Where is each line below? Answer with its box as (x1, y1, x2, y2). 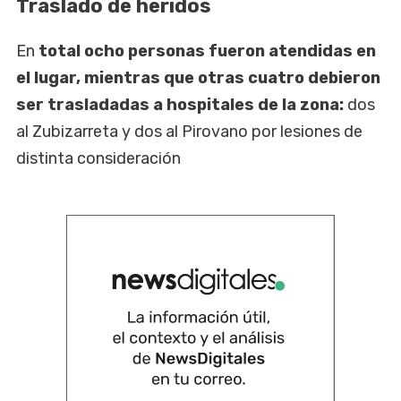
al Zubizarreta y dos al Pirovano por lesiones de (16, 122, 363, 142)
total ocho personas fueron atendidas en (38, 41, 376, 62)
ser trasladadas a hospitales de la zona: (16, 95, 347, 115)
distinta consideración (16, 149, 181, 169)
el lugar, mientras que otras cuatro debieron (16, 68, 380, 89)
